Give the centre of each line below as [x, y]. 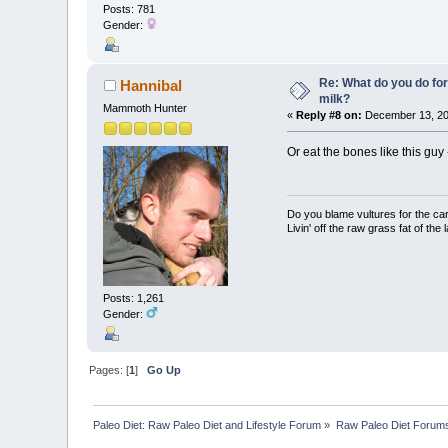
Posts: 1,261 [134, 297]
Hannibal [150, 86]
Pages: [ [109, 369]
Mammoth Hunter [145, 108]
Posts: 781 [129, 8]
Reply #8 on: [328, 115]
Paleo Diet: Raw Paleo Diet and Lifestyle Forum [207, 424]
